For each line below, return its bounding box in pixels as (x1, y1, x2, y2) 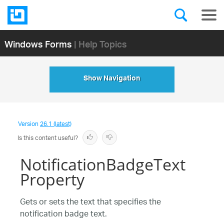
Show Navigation (83, 72, 140, 86)
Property (20, 168, 84, 190)
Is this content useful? (17, 131, 78, 145)
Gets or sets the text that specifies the (20, 194, 161, 211)
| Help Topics (73, 32, 127, 55)
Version (18, 117, 40, 131)
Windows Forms (4, 32, 72, 55)
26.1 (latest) (40, 117, 71, 131)
